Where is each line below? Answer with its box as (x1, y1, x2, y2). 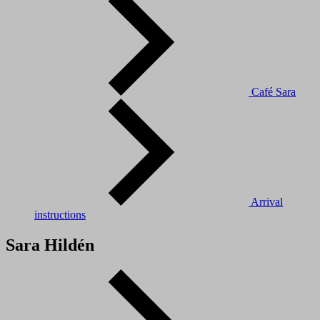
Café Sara (251, 85, 296, 98)
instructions (34, 208, 86, 221)
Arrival (251, 195, 283, 208)
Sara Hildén (6, 235, 94, 254)
